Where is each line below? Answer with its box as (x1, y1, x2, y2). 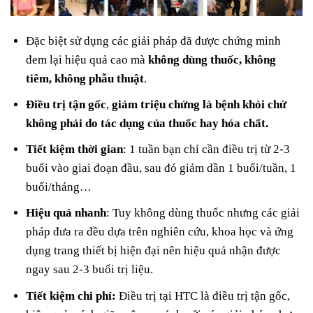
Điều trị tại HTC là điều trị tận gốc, (116, 289, 291, 303)
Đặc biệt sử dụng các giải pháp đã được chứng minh (26, 34, 282, 48)
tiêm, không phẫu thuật (26, 71, 145, 85)
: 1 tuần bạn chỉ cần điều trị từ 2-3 (123, 143, 291, 156)
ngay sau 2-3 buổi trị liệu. (26, 263, 154, 277)
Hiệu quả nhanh (26, 206, 107, 220)
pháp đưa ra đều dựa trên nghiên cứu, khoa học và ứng (26, 225, 294, 239)
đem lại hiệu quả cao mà (26, 52, 149, 66)
